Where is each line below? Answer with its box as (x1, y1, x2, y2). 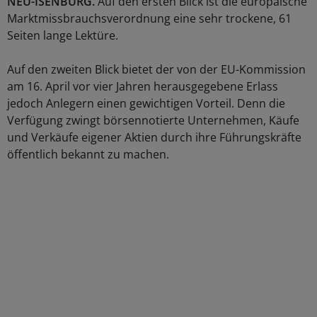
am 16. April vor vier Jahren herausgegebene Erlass (7, 79, 278, 95)
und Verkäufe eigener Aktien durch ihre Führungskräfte (7, 129, 301, 146)
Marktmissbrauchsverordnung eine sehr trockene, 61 (7, 11, 292, 27)
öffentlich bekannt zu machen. (7, 146, 169, 163)
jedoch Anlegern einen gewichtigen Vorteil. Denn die (7, 96, 285, 112)
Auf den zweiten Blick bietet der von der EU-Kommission (7, 62, 306, 78)
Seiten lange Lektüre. (7, 28, 118, 44)
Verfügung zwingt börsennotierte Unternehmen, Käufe (7, 113, 299, 129)
